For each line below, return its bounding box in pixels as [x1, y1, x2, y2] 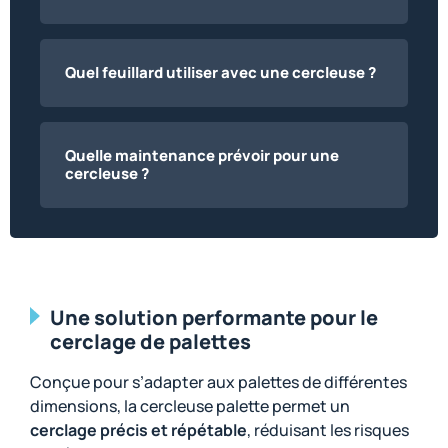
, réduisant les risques [247, 419, 409, 442]
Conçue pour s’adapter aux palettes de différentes [30, 371, 407, 394]
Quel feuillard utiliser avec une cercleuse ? [65, 62, 376, 84]
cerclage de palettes [50, 328, 252, 356]
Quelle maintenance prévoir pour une [65, 145, 339, 167]
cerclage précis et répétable [30, 419, 247, 442]
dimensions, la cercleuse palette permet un [30, 395, 350, 418]
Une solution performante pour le [50, 304, 379, 332]
